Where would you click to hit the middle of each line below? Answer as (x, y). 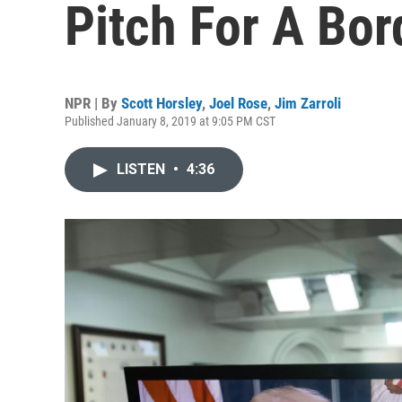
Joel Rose (238, 103)
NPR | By (93, 103)
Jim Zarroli (308, 103)
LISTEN (143, 169)
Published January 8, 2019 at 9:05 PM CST (170, 121)
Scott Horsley (162, 103)
